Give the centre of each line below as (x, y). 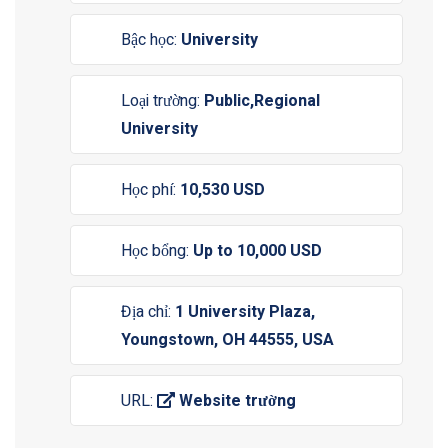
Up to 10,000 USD (257, 251)
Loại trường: (162, 101)
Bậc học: (151, 40)
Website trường (235, 401)
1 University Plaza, (245, 312)
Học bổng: (157, 251)
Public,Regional (262, 101)
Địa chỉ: (148, 312)
